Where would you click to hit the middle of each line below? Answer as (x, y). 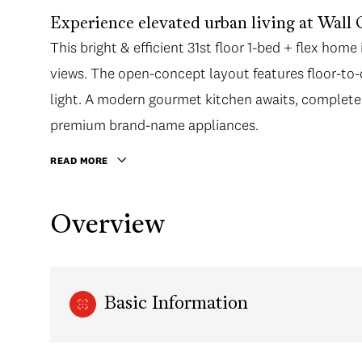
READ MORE (79, 160)
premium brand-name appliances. (154, 125)
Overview (107, 226)
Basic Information (176, 305)
